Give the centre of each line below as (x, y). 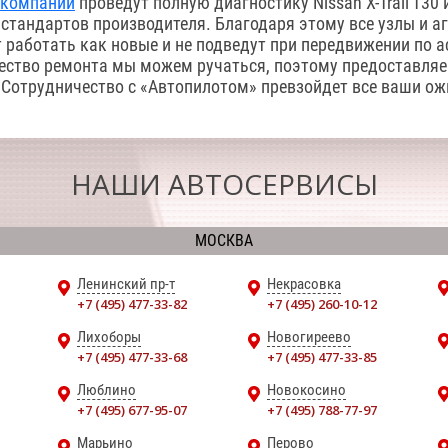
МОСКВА (224, 240)
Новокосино (306, 390)
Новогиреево (309, 337)
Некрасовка (304, 284)
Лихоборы (109, 337)
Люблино (106, 390)
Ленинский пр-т (126, 284)
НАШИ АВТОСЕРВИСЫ (224, 184)
